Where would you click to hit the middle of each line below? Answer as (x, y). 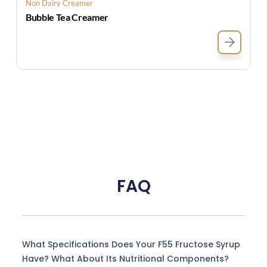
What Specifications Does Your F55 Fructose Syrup (131, 245)
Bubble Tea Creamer (67, 17)
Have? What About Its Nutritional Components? (125, 259)
